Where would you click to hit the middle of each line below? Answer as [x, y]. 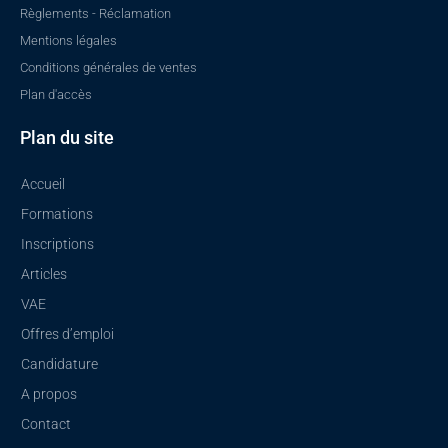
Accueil [43, 184]
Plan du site [67, 138]
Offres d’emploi [67, 334]
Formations [57, 214]
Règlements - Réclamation [95, 14]
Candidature [59, 364]
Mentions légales [68, 41]
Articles [44, 274]
